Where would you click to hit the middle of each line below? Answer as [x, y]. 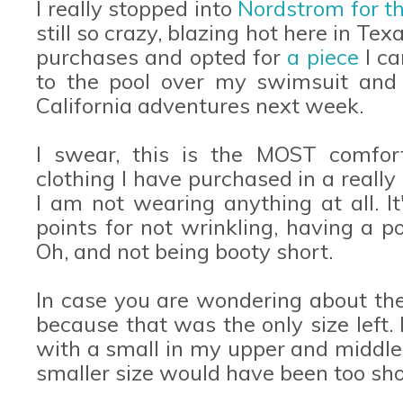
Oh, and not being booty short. [187, 251]
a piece [326, 56]
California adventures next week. [202, 105]
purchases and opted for [162, 56]
